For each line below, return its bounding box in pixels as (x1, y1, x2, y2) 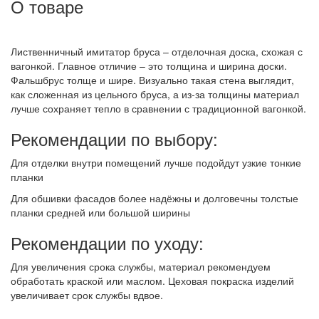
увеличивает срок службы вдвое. (11, 288, 163, 303)
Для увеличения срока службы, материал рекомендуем (11, 259, 271, 274)
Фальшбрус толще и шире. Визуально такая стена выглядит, (11, 73, 294, 88)
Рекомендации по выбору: (11, 126, 218, 152)
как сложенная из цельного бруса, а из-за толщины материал (11, 87, 299, 102)
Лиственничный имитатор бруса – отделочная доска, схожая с (11, 44, 303, 59)
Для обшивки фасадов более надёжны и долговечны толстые (11, 191, 298, 206)
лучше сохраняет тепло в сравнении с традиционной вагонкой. (11, 101, 306, 116)
